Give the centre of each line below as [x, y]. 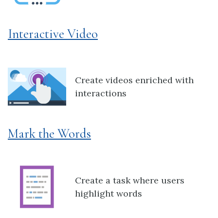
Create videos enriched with [134, 80]
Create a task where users [130, 180]
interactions [101, 93]
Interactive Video [53, 34]
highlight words [109, 193]
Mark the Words [49, 134]
